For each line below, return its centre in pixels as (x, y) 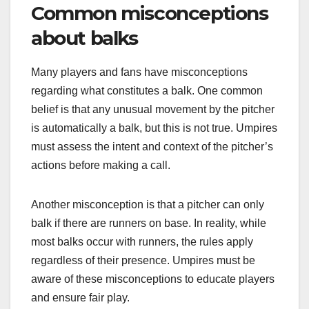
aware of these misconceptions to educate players (153, 279)
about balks (84, 38)
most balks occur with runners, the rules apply (142, 242)
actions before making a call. (101, 166)
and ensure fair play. (80, 298)
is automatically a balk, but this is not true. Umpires (154, 128)
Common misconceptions (150, 13)
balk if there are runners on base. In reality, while (149, 223)
